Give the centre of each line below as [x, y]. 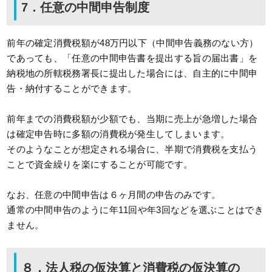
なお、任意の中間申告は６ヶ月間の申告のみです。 [114, 195]
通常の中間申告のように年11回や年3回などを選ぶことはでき [135, 210]
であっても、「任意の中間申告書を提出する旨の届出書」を [132, 58]
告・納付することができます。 [72, 89]
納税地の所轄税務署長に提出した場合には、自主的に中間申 [132, 73]
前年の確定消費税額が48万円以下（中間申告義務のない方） [133, 43]
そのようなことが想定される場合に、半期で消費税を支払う [132, 149]
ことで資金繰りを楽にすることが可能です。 [100, 165]
